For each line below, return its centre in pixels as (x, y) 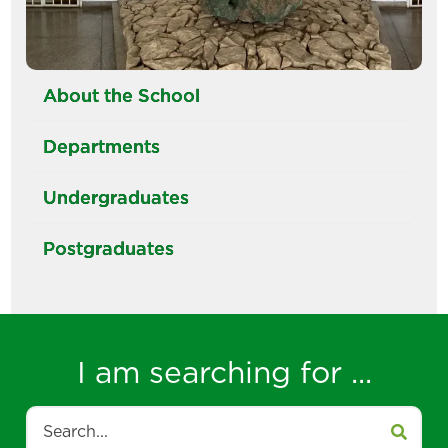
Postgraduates (109, 248)
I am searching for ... (224, 371)
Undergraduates (116, 197)
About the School (122, 95)
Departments (102, 146)
